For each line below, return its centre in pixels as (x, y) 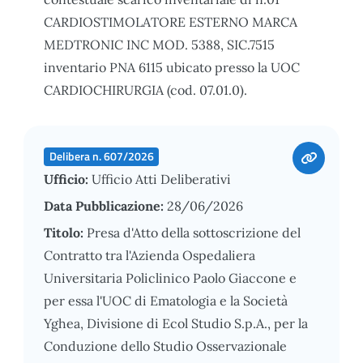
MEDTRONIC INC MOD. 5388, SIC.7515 (159, 44)
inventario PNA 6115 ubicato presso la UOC (172, 67)
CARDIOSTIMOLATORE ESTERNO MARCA (171, 21)
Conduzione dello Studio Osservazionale (165, 346)
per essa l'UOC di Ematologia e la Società (166, 300)
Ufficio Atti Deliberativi (161, 179)
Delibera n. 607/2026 (101, 156)
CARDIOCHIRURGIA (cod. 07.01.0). (145, 90)
